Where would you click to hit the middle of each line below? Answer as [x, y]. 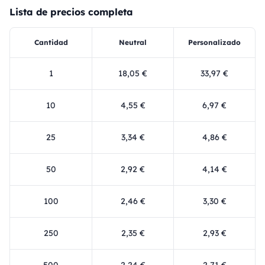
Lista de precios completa [71, 12]
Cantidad [51, 42]
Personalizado [214, 42]
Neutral [133, 42]
